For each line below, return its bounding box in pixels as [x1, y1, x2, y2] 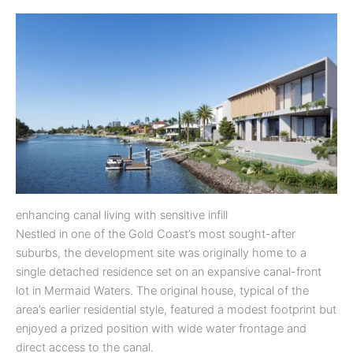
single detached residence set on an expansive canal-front [16, 264, 321, 279]
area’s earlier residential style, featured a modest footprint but [16, 302, 336, 317]
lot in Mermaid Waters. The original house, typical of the [16, 283, 309, 298]
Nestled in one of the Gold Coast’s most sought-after [16, 226, 295, 241]
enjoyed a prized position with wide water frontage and [16, 321, 307, 336]
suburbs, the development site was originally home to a [16, 245, 307, 260]
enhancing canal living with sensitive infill [16, 207, 228, 222]
